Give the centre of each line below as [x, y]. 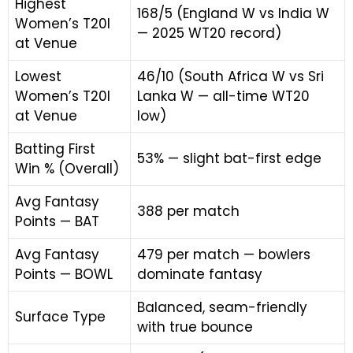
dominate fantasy [200, 274]
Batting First [55, 149]
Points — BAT [57, 221]
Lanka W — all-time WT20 [223, 96]
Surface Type [60, 317]
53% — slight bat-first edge [229, 158]
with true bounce [195, 327]
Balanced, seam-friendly [222, 307]
